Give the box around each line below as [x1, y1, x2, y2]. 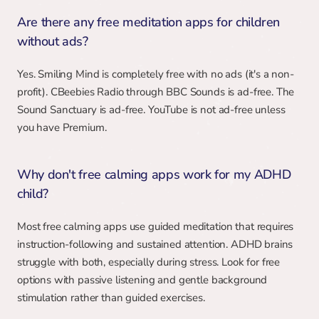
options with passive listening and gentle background [17, 273, 268, 287]
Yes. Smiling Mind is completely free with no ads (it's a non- [17, 67, 294, 81]
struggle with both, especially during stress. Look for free [17, 255, 281, 269]
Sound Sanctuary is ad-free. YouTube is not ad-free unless [17, 103, 286, 117]
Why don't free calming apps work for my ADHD [17, 166, 291, 183]
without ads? [17, 33, 88, 50]
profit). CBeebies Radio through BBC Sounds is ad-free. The [17, 85, 295, 99]
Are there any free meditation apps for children [17, 14, 281, 31]
